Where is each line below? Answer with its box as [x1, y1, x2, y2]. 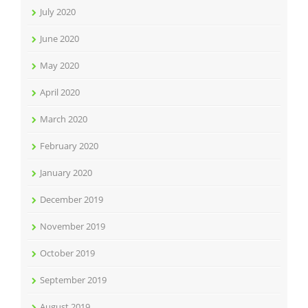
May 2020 [40, 59, 79, 72]
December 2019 [40, 193, 103, 206]
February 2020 [40, 140, 98, 153]
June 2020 [40, 32, 79, 45]
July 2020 [40, 5, 76, 19]
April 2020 [40, 86, 80, 99]
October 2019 [40, 247, 95, 260]
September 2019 [40, 274, 107, 287]
